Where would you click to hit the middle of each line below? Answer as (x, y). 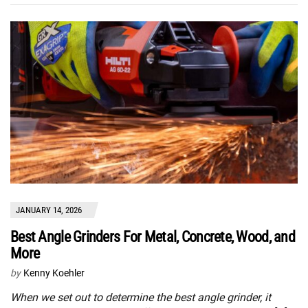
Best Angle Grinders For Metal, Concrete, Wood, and (153, 237)
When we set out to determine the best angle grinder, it (141, 298)
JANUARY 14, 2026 (49, 210)
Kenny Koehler (54, 273)
